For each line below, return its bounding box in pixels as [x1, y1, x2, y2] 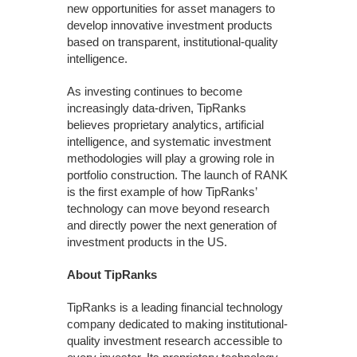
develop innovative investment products [67, 18, 273, 32]
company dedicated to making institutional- [67, 317, 288, 331]
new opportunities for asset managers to [67, 2, 275, 15]
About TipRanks [67, 268, 157, 281]
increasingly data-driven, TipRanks [67, 101, 246, 115]
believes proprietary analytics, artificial [67, 118, 264, 131]
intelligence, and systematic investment [67, 135, 271, 148]
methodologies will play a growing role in [67, 151, 274, 165]
